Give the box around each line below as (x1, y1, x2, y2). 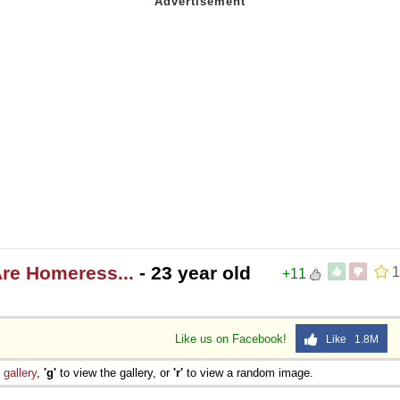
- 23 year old (134, 262, 251, 283)
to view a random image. (183, 365, 313, 379)
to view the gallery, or (56, 365, 173, 379)
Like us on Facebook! (175, 331, 290, 346)
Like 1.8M (318, 332, 379, 346)
